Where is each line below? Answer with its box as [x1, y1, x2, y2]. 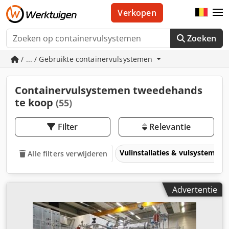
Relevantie [147, 121, 191, 132]
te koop [15, 96, 56, 109]
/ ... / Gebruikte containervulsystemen [19, 54, 155, 64]
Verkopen [118, 7, 156, 18]
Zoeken [187, 33, 216, 44]
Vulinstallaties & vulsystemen [120, 147, 226, 157]
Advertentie [172, 184, 217, 195]
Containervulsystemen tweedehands [15, 83, 202, 97]
